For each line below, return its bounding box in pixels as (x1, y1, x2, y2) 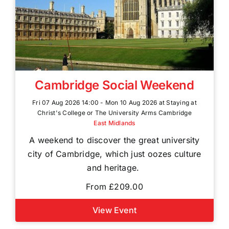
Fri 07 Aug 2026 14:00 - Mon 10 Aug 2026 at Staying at (32, 98, 197, 106)
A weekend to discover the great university (29, 134, 200, 145)
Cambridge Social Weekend (35, 77, 194, 93)
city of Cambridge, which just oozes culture (28, 148, 201, 159)
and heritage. (87, 162, 142, 173)
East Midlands (94, 119, 135, 127)
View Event (92, 204, 137, 215)
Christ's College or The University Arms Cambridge (37, 108, 192, 117)
